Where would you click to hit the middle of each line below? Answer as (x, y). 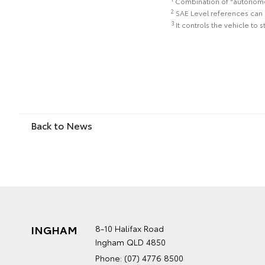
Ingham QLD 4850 (130, 242)
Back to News (62, 125)
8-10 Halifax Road (130, 229)
